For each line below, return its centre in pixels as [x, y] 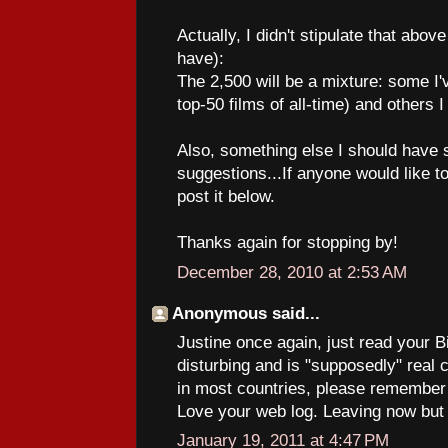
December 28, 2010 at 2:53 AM [292, 272]
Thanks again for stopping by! [287, 242]
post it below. [226, 196]
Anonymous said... [246, 313]
